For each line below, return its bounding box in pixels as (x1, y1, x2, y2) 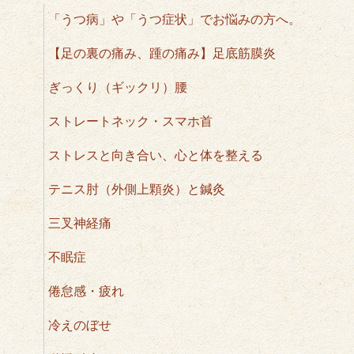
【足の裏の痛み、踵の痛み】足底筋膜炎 (48, 45, 276, 62)
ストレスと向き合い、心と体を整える (48, 147, 263, 164)
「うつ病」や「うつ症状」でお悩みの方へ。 (48, 11, 301, 28)
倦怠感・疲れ (48, 283, 124, 299)
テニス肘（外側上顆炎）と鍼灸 (48, 181, 225, 198)
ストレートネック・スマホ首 (48, 113, 213, 130)
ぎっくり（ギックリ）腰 (48, 79, 187, 96)
